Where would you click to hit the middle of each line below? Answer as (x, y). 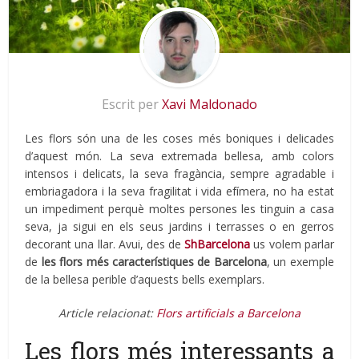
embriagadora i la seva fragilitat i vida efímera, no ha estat (179, 192)
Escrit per (132, 105)
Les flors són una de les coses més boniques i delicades (179, 139)
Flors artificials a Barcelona (228, 313)
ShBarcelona (218, 244)
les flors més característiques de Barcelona (154, 262)
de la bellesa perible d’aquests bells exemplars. (145, 280)
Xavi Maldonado (210, 105)
